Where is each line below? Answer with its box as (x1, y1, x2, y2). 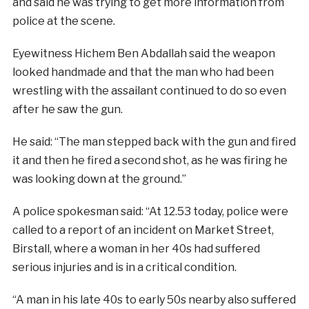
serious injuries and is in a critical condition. (12, 261, 237, 274)
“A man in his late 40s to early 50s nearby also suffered (12, 293, 296, 306)
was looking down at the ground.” (12, 172, 186, 186)
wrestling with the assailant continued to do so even (12, 84, 286, 97)
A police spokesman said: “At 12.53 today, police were (12, 205, 288, 218)
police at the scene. (12, 14, 115, 28)
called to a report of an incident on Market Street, (12, 223, 274, 237)
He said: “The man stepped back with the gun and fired (12, 135, 296, 148)
